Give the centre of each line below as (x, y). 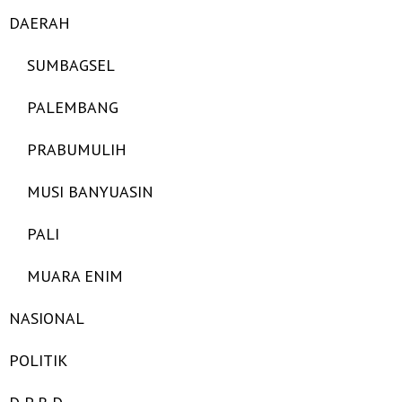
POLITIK (38, 360)
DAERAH (39, 23)
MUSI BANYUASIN (90, 192)
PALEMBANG (73, 107)
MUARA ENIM (75, 276)
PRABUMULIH (77, 149)
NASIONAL (47, 318)
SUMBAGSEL (71, 65)
